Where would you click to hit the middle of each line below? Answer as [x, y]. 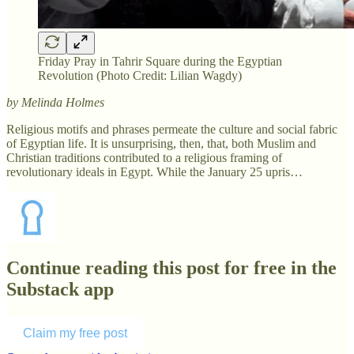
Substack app [60, 290]
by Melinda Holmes [55, 102]
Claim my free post [75, 333]
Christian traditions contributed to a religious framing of [144, 157]
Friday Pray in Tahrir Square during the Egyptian [160, 61]
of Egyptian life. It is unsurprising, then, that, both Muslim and [161, 143]
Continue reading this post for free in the [171, 268]
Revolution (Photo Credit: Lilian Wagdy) [140, 75]
